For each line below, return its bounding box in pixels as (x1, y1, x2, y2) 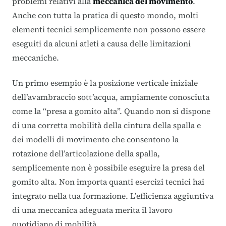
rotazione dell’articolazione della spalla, (12, 147, 160, 159)
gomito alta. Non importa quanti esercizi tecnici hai (12, 176, 204, 187)
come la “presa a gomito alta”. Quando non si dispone (12, 105, 210, 117)
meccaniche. (12, 51, 59, 63)
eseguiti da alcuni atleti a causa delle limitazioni (12, 37, 191, 49)
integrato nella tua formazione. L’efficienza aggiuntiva (12, 190, 213, 201)
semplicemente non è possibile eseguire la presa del (12, 161, 205, 173)
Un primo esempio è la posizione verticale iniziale (12, 77, 198, 88)
